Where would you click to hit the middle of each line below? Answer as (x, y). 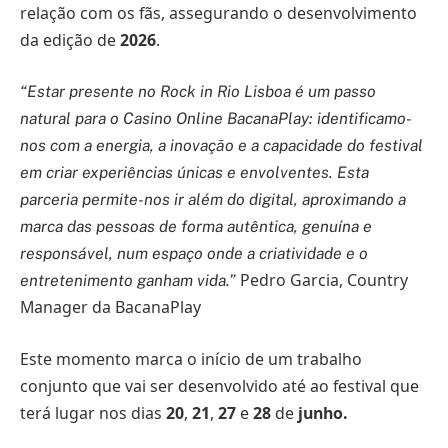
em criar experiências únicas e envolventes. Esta (194, 173)
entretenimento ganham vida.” (130, 281)
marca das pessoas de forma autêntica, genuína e (196, 227)
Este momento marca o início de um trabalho (191, 358)
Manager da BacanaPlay (110, 307)
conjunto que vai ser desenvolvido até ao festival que (219, 385)
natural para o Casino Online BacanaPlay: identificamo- (216, 119)
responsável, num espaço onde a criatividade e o (194, 254)
